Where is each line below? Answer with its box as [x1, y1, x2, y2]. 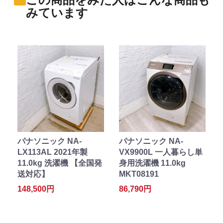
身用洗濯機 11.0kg [119, 159, 186, 168]
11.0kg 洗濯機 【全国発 [17, 159, 102, 168]
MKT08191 [119, 170, 159, 179]
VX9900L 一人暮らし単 [119, 148, 203, 157]
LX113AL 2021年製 [17, 148, 88, 157]
